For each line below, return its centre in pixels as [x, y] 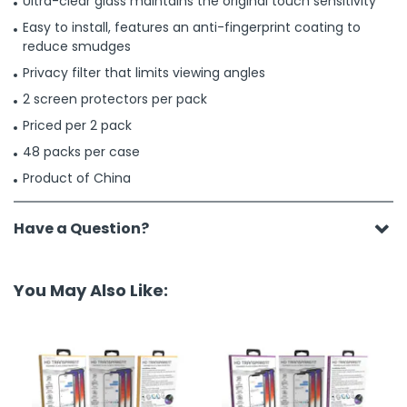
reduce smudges [77, 46]
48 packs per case [81, 152]
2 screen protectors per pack [115, 99]
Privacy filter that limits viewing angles [144, 73]
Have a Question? [81, 228]
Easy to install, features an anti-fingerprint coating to [192, 27]
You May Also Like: [91, 290]
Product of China [77, 178]
